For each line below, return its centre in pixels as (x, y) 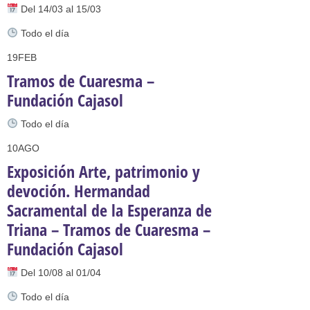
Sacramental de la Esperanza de (109, 210)
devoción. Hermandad (79, 191)
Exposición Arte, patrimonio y (103, 171)
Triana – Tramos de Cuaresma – (109, 229)
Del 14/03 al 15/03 (59, 9)
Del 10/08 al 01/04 (59, 273)
